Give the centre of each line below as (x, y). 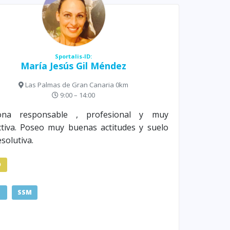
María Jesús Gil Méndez (74, 66)
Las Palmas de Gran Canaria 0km (76, 85)
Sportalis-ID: (74, 56)
